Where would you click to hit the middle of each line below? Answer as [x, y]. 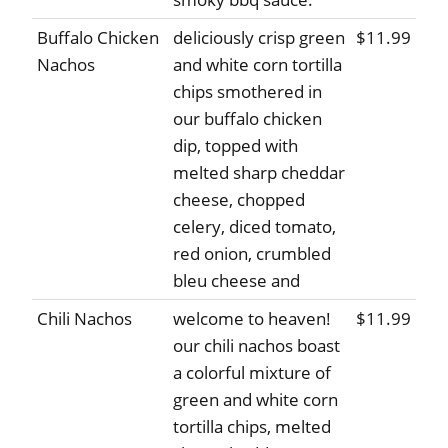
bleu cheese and [236, 281]
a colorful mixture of [252, 373]
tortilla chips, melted [252, 427]
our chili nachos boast [256, 346]
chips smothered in [247, 92]
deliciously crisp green [259, 38]
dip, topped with [235, 146]
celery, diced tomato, [254, 227]
